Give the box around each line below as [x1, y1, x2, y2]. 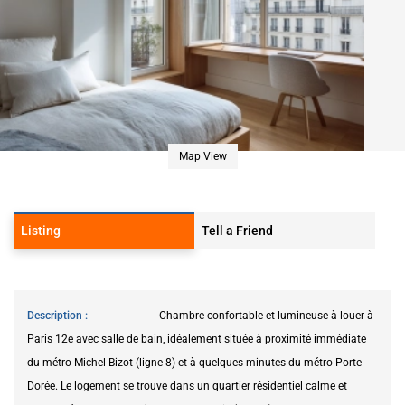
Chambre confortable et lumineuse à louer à [159, 308, 373, 322]
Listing [21, 222, 61, 238]
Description [27, 308, 85, 322]
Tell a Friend [202, 222, 273, 238]
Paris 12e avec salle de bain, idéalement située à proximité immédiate [27, 332, 366, 345]
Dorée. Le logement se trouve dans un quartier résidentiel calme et [27, 379, 347, 392]
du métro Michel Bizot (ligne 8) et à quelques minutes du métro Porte [27, 355, 362, 369]
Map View [178, 149, 227, 163]
